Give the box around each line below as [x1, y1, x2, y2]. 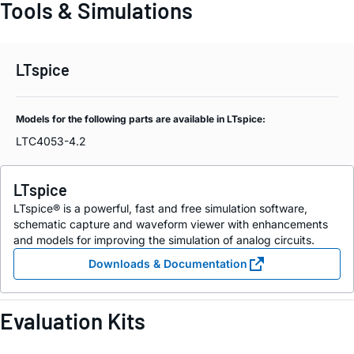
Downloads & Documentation [88, 257, 247, 271]
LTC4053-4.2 [16, 134, 86, 149]
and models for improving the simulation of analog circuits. [13, 233, 314, 247]
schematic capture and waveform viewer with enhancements [13, 217, 328, 232]
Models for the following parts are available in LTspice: [16, 113, 265, 126]
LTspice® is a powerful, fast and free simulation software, [13, 201, 307, 216]
